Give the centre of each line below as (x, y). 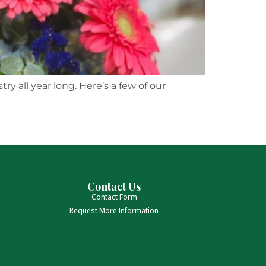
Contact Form (114, 197)
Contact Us (114, 186)
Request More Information (114, 210)
